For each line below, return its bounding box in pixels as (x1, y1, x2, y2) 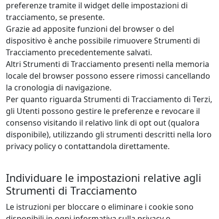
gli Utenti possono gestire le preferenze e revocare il (6, 106, 200, 117)
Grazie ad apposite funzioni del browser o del (6, 23, 174, 35)
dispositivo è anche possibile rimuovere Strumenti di (6, 35, 200, 46)
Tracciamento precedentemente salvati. (6, 47, 152, 58)
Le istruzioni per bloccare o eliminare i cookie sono (6, 201, 194, 213)
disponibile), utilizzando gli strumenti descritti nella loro (6, 129, 212, 140)
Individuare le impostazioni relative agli (6, 171, 201, 185)
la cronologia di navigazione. (6, 82, 111, 93)
